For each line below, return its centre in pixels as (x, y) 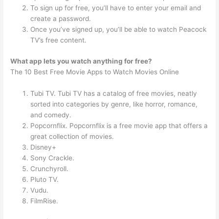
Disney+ (44, 147)
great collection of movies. (72, 136)
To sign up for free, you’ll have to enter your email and (116, 8)
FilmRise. (44, 201)
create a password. (61, 19)
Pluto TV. (45, 179)
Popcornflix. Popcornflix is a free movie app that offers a (119, 125)
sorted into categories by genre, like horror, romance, (114, 104)
